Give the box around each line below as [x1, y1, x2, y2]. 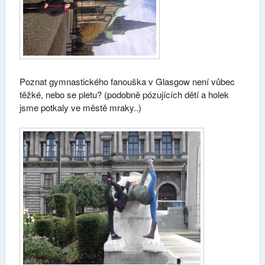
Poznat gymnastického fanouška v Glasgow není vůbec [19, 75, 235, 88]
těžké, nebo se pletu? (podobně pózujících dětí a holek [19, 88, 229, 101]
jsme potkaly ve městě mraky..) [19, 101, 141, 114]
